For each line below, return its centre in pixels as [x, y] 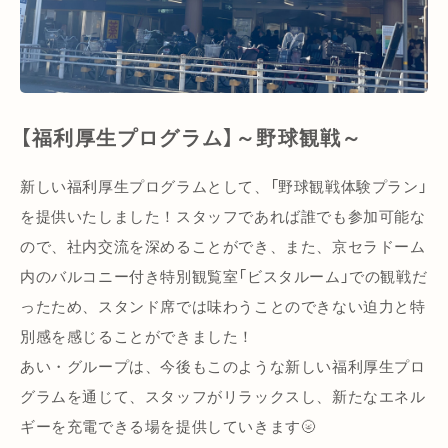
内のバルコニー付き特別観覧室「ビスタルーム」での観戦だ [224, 276]
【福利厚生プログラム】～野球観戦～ [191, 137]
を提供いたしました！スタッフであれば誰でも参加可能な [223, 216]
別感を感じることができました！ [137, 336]
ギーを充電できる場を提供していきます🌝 [168, 426]
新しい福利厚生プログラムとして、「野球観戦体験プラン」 [224, 186]
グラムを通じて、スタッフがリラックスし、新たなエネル [223, 396]
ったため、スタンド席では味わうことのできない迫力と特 [223, 306]
